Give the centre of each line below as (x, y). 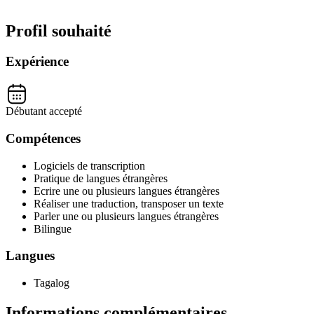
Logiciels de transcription (89, 165)
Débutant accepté (44, 111)
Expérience (37, 62)
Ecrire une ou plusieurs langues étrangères (127, 191)
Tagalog (52, 283)
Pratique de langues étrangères (101, 178)
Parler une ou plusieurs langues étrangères (126, 216)
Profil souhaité (59, 30)
